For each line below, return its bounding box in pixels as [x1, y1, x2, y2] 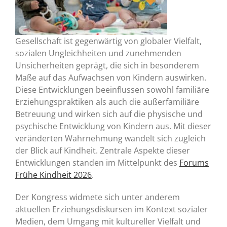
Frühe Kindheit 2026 [15, 169, 92, 180]
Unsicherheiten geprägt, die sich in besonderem [15, 59, 199, 71]
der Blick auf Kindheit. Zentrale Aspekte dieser [15, 144, 190, 156]
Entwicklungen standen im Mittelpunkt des [15, 157, 179, 168]
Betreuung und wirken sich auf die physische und [15, 108, 203, 120]
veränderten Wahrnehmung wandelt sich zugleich [15, 132, 206, 144]
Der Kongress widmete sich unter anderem [15, 191, 180, 203]
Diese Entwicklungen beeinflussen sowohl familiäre [15, 84, 209, 95]
